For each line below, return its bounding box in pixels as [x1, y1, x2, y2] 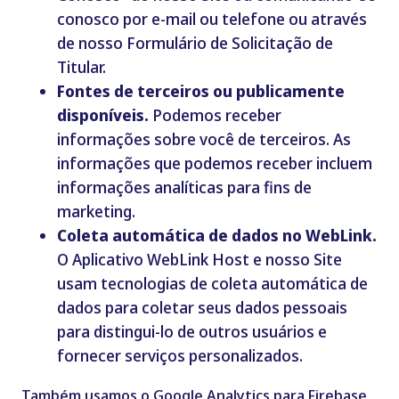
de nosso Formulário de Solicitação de [56, 32, 333, 54]
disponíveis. [56, 104, 149, 126]
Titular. [56, 56, 110, 78]
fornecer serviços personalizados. [56, 345, 306, 367]
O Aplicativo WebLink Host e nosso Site [56, 248, 342, 271]
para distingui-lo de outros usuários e [56, 321, 327, 343]
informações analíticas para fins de [56, 176, 312, 199]
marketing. [56, 200, 135, 223]
